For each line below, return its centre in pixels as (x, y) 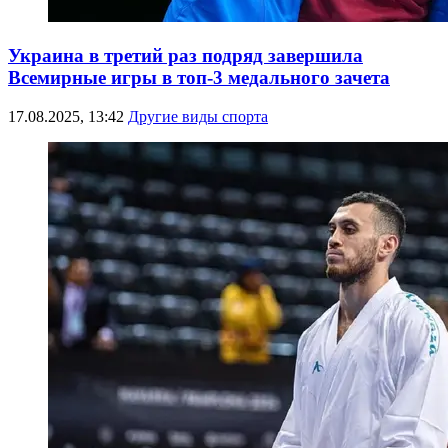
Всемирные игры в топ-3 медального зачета (199, 77)
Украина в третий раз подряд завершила (185, 55)
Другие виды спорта (198, 116)
